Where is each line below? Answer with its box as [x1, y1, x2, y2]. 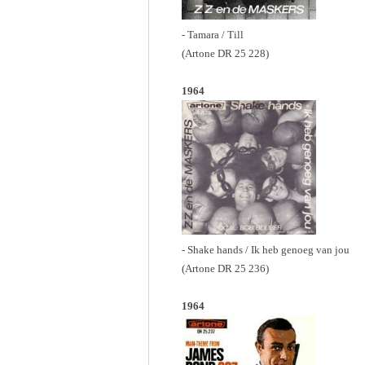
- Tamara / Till [182, 28, 244, 41]
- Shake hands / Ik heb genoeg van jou [182, 243, 350, 256]
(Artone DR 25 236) [182, 262, 269, 275]
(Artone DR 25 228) [182, 46, 269, 59]
